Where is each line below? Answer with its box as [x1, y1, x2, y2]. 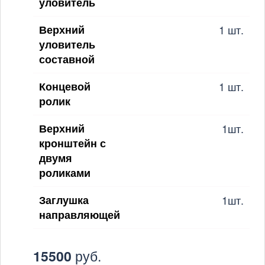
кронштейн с [39, 135, 106, 151]
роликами [39, 164, 91, 180]
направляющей [39, 206, 120, 222]
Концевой [39, 78, 91, 94]
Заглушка [39, 192, 89, 208]
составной [39, 51, 95, 67]
